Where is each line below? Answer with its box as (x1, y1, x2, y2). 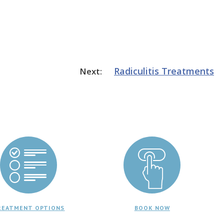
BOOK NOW (134, 203, 170, 211)
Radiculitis (114, 64, 159, 77)
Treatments (161, 64, 214, 77)
